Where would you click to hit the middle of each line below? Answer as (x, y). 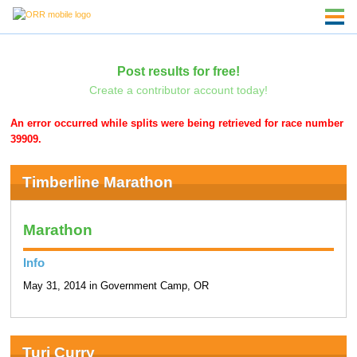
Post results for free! (178, 71)
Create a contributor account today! (178, 90)
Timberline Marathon (97, 182)
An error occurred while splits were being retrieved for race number (177, 124)
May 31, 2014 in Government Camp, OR (116, 286)
